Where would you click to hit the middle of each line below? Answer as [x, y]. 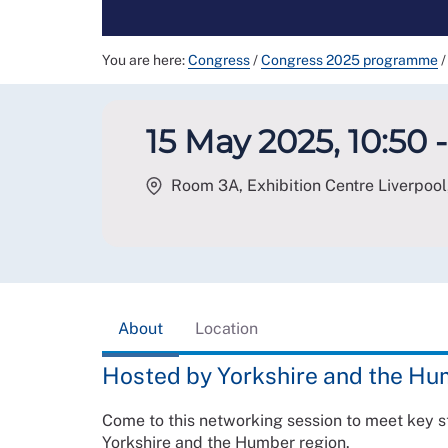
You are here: [145, 60]
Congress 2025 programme [349, 60]
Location [226, 328]
